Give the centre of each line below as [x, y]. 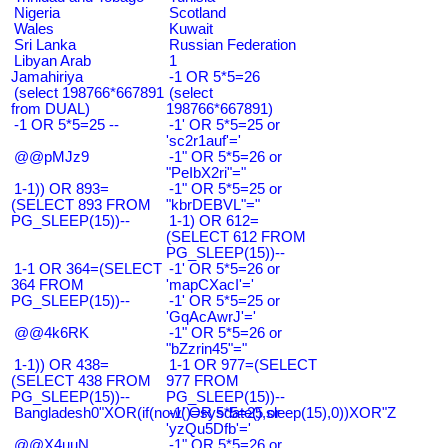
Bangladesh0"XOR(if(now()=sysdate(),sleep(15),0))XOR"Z [205, 412]
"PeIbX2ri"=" [206, 172]
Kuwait [191, 28]
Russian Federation [232, 44]
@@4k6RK [51, 332]
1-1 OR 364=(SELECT [88, 268]
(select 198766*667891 [89, 92]
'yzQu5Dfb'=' [208, 428]
